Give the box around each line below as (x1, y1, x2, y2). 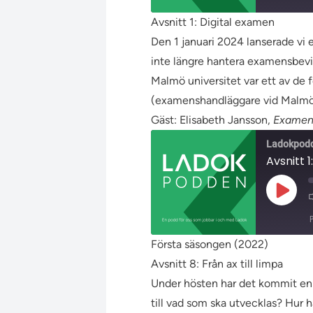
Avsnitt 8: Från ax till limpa (151, 257, 283, 270)
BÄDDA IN (170, 91, 217, 105)
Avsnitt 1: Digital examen (151, 15, 275, 29)
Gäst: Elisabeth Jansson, (151, 113, 273, 126)
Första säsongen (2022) (151, 238, 268, 251)
